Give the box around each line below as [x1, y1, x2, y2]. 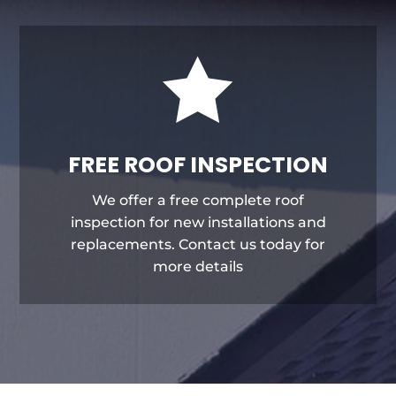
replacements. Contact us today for [71, 235, 325, 253]
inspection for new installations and [70, 213, 326, 231]
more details [153, 257, 243, 275]
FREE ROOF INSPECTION [68, 148, 328, 180]
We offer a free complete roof [92, 191, 304, 209]
